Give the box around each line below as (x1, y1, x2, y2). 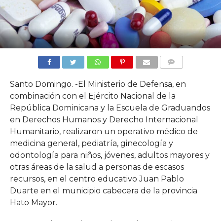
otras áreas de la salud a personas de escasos (9, 162, 184, 172)
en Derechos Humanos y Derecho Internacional (9, 114, 198, 124)
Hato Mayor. (9, 197, 57, 207)
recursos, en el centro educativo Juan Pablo (9, 174, 184, 184)
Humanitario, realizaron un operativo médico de (9, 126, 198, 136)
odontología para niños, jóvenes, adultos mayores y (9, 150, 210, 160)
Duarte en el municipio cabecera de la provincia (9, 185, 197, 195)
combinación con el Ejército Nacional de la (9, 91, 176, 101)
